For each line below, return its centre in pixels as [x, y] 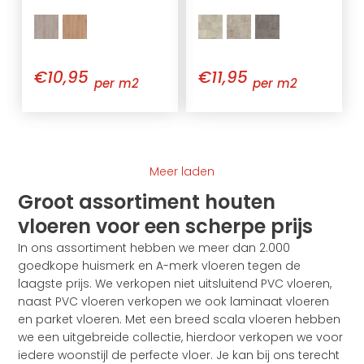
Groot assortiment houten [147, 202]
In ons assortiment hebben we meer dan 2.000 [154, 248]
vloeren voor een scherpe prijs [166, 227]
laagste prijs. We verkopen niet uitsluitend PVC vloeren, [175, 284]
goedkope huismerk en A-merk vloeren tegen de [160, 266]
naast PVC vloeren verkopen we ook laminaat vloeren [174, 302]
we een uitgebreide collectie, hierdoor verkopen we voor [181, 338]
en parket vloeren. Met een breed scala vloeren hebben [180, 320]
